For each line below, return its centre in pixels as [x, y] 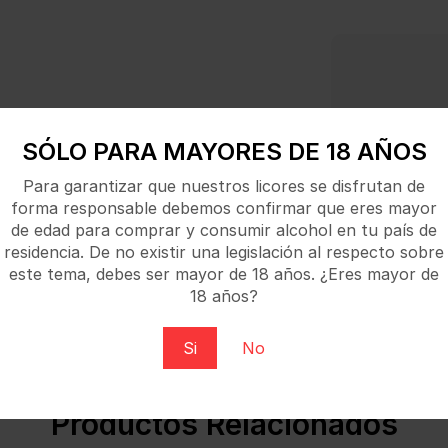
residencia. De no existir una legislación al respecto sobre [224, 252]
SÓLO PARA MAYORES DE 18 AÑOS [224, 151]
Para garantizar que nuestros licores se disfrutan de [224, 186]
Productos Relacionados [224, 423]
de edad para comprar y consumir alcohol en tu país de [224, 230]
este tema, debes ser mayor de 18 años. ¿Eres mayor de [224, 274]
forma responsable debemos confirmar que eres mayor [224, 208]
